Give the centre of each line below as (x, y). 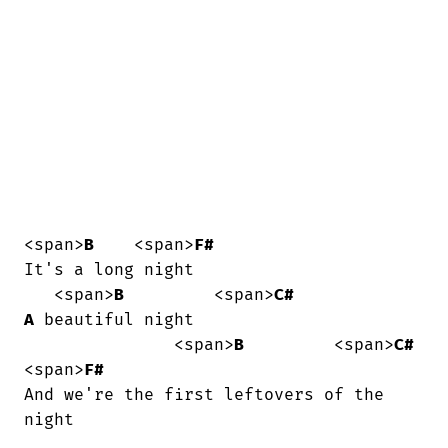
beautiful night (114, 320)
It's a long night (109, 270)
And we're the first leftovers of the (204, 395)
